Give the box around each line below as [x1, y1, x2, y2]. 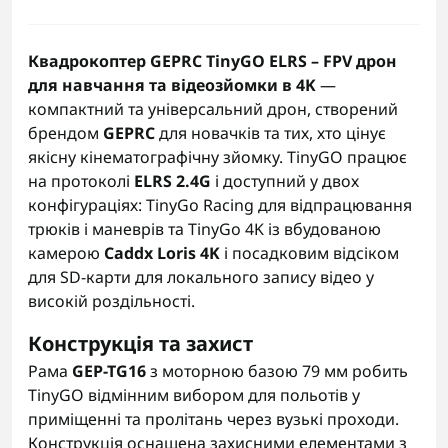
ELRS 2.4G [134, 170, 211, 192]
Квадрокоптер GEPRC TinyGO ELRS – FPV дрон [28, 50, 397, 72]
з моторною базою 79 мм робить [146, 360, 408, 382]
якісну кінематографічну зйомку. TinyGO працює [28, 146, 407, 168]
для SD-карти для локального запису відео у [28, 266, 374, 288]
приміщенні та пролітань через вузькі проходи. [28, 408, 399, 430]
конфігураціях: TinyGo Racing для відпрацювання [28, 194, 412, 216]
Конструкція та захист [28, 330, 253, 357]
